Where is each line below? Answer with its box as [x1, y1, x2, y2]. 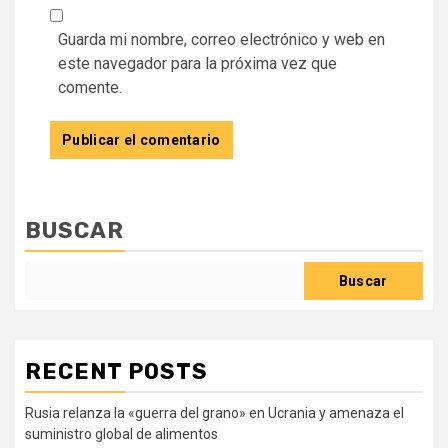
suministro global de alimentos [25, 425, 218, 442]
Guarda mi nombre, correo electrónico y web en [58, 29, 385, 49]
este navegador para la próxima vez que [58, 53, 337, 73]
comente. [58, 77, 122, 97]
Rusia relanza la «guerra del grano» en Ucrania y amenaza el [25, 404, 404, 421]
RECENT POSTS [25, 357, 208, 385]
